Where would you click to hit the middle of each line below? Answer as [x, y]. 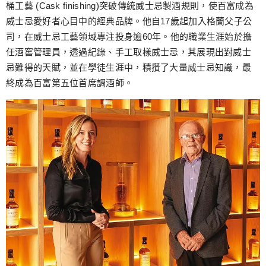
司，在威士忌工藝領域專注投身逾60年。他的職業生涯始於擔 [129, 36]
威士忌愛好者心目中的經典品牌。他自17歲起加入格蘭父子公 [129, 21]
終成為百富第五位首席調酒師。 [70, 83]
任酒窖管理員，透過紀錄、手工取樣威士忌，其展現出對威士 [129, 52]
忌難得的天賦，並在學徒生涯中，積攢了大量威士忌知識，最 [129, 67]
